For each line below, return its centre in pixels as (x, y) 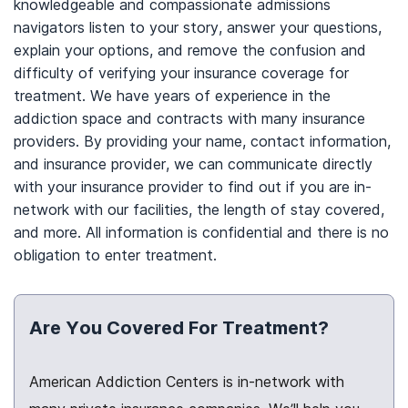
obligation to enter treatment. (115, 255)
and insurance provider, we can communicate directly (193, 164)
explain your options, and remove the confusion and (190, 50)
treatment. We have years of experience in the (172, 96)
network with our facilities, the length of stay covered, (199, 209)
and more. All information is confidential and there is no (201, 232)
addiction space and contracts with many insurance (189, 118)
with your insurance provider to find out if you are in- (193, 187)
